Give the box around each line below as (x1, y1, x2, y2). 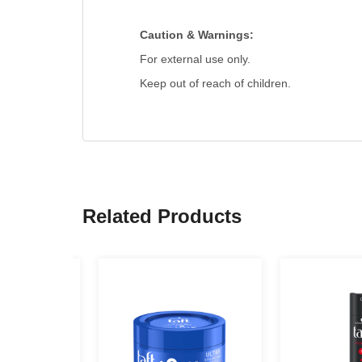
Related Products (82, 205, 242, 228)
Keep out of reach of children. (139, 77, 291, 90)
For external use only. (139, 53, 250, 66)
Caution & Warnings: (139, 28, 254, 42)
